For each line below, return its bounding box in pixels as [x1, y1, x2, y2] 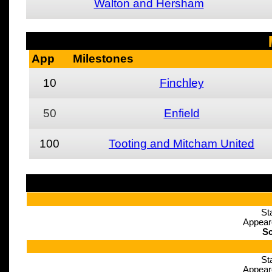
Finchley [159, 76, 204, 89]
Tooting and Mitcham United [109, 137, 254, 150]
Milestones [72, 52, 134, 65]
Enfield [163, 107, 200, 120]
